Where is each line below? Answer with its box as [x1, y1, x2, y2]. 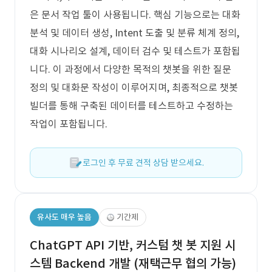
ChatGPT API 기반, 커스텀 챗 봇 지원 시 [30, 237, 236, 253]
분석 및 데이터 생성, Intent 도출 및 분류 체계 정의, [30, 27, 239, 39]
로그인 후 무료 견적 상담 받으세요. [83, 157, 204, 168]
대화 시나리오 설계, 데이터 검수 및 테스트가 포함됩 [30, 45, 240, 57]
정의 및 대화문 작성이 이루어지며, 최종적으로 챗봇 [30, 81, 238, 93]
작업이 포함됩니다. [30, 118, 107, 130]
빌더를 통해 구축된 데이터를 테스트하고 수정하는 [30, 100, 233, 112]
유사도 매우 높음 [37, 212, 92, 222]
